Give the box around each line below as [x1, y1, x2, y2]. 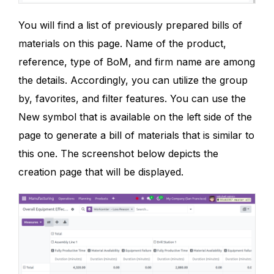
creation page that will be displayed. [18, 166, 183, 179]
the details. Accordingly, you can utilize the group [18, 74, 248, 87]
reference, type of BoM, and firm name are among [18, 56, 255, 68]
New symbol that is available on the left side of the [18, 111, 252, 124]
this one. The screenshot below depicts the [18, 147, 218, 160]
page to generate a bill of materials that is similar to [18, 129, 254, 142]
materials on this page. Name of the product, [18, 37, 226, 50]
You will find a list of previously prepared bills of [18, 19, 242, 32]
